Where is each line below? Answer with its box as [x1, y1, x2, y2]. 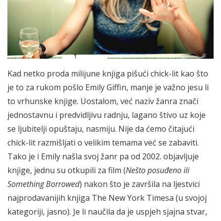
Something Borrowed [7, 178, 79, 189]
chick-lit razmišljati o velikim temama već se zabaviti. [7, 137, 199, 148]
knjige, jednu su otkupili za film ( [7, 164, 126, 176]
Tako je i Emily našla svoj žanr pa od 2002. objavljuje [7, 150, 199, 162]
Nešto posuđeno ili [126, 164, 189, 176]
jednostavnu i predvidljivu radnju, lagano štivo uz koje [7, 109, 206, 120]
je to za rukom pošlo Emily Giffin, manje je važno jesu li [7, 81, 209, 93]
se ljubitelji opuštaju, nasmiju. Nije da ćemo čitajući [7, 123, 194, 134]
